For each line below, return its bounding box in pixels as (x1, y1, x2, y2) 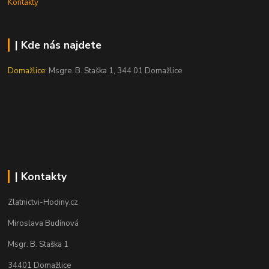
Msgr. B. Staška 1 (8, 238, 69, 250)
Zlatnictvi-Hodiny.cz (8, 196, 79, 208)
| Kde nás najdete (14, 37, 101, 52)
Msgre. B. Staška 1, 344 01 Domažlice (47, 65, 183, 76)
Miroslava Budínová (8, 217, 79, 229)
